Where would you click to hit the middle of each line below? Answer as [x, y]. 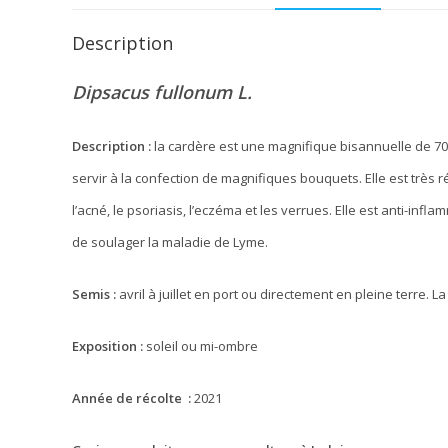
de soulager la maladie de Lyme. [170, 242]
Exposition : [107, 346]
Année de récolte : [131, 398]
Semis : [94, 294]
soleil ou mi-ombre [200, 346]
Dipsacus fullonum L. [162, 92]
